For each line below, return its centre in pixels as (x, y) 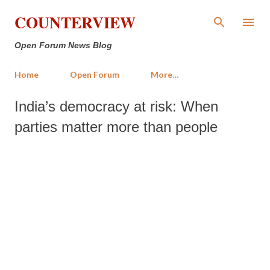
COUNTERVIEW (75, 22)
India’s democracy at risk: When (116, 106)
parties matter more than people (116, 127)
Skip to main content (135, 15)
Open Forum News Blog (63, 45)
